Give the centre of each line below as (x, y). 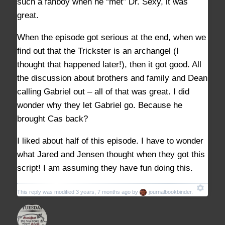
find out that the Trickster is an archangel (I (98, 51)
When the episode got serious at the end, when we (111, 37)
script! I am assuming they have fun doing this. (105, 168)
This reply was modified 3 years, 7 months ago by (78, 192)
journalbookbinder (170, 192)
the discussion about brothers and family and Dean (112, 78)
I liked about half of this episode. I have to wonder (110, 141)
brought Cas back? (52, 119)
